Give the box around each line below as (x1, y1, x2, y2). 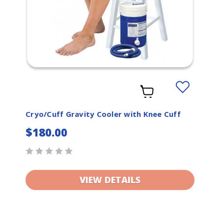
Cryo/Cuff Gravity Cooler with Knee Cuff (26, 109, 181, 119)
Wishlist (175, 103, 204, 114)
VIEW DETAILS (80, 173, 140, 186)
